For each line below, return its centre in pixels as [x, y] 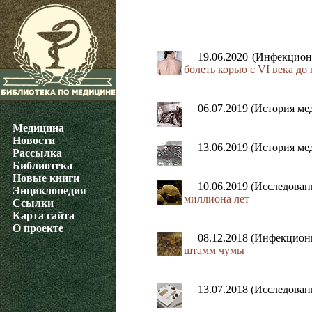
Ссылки [33, 203]
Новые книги [46, 178]
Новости [34, 140]
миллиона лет [217, 199]
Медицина [38, 128]
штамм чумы [214, 251]
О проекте [38, 228]
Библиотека [42, 165]
